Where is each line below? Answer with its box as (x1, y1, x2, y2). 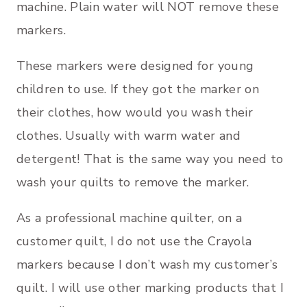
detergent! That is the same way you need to (16, 151, 284, 168)
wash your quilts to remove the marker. (16, 174, 249, 191)
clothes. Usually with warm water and (16, 127, 241, 145)
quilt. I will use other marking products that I (16, 280, 284, 297)
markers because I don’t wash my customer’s (16, 256, 278, 273)
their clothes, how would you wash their (16, 104, 254, 121)
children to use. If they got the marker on (16, 81, 260, 98)
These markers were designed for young (16, 58, 254, 75)
